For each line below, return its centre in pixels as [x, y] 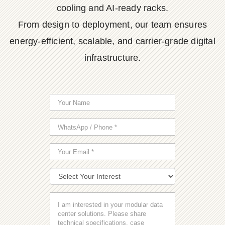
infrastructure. [113, 58]
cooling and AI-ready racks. [113, 8]
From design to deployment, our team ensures [113, 25]
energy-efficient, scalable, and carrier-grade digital [113, 41]
